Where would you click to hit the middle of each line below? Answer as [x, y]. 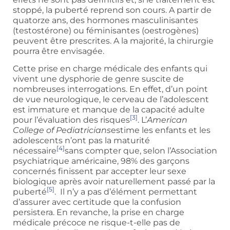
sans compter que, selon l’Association [141, 151]
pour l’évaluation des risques [71, 120]
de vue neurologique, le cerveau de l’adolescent [111, 100]
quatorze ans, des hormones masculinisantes [106, 20]
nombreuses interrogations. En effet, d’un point [110, 89]
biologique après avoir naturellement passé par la [114, 182]
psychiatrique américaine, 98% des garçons [101, 161]
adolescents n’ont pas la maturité [81, 141]
